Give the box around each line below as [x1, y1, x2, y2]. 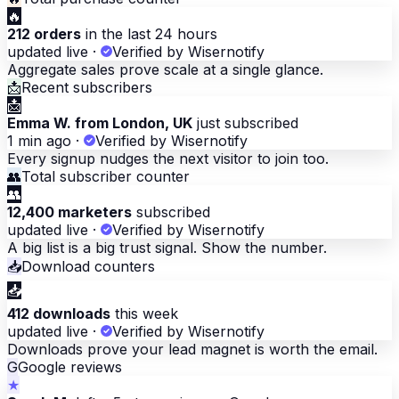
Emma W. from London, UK [7, 114, 192, 133]
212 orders [7, 25, 81, 44]
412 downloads [7, 305, 110, 323]
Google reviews [18, 358, 122, 377]
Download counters [21, 257, 155, 276]
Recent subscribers [21, 78, 152, 97]
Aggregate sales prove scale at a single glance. [7, 61, 323, 79]
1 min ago [7, 132, 71, 151]
